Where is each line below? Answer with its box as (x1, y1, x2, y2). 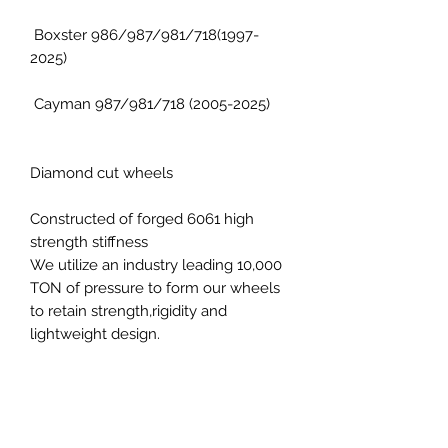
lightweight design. (30, 324, 160, 343)
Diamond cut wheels (30, 163, 173, 182)
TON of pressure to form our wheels (30, 278, 280, 297)
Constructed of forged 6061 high (30, 209, 254, 228)
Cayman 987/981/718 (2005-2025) (30, 94, 270, 113)
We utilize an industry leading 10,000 (30, 255, 282, 274)
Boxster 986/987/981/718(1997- (30, 25, 259, 44)
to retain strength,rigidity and (30, 301, 227, 320)
